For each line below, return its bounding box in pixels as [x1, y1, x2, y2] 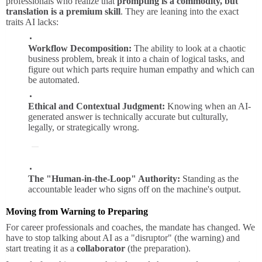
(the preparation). [125, 243, 191, 254]
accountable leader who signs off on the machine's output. [28, 184, 241, 195]
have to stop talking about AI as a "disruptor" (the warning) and [6, 233, 240, 243]
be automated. [28, 75, 80, 85]
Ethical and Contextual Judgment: [28, 101, 165, 112]
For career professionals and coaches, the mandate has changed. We [6, 222, 255, 233]
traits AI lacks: [6, 17, 58, 27]
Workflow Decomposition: [28, 43, 132, 54]
